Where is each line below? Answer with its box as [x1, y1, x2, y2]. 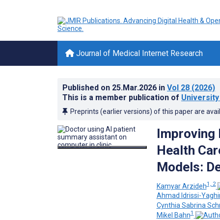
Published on [62, 83, 112, 92]
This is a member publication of [62, 93, 181, 102]
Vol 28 [167, 83, 190, 92]
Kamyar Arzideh [156, 182, 207, 190]
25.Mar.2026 [112, 83, 159, 92]
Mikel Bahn [156, 211, 191, 219]
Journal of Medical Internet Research [74, 49, 203, 58]
